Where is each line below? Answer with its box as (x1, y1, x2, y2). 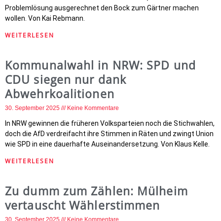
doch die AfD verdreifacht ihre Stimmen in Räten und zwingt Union (5, 130, 214, 138)
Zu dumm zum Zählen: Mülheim (5, 183, 188, 199)
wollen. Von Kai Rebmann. (5, 14, 85, 22)
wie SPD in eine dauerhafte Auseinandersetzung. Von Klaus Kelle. (5, 140, 210, 148)
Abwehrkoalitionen (5, 86, 114, 102)
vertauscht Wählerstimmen (5, 197, 160, 213)
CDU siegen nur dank (5, 72, 126, 87)
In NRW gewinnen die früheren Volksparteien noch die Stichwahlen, (5, 119, 215, 127)
